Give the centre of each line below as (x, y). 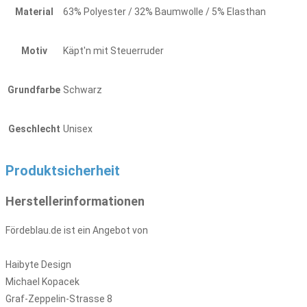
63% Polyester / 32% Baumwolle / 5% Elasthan (164, 12)
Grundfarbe (34, 90)
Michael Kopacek (42, 281)
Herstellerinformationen (75, 201)
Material (34, 12)
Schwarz (83, 90)
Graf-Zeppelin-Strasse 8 (59, 298)
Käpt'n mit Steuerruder (113, 51)
